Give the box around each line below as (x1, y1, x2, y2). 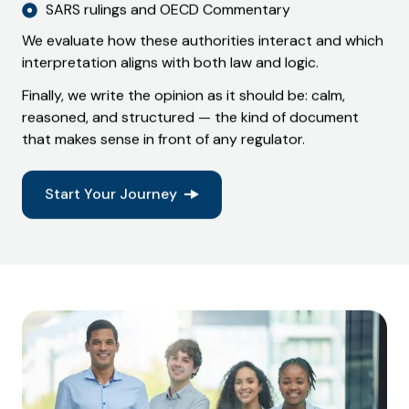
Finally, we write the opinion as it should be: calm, (22, 86, 345, 106)
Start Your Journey (44, 184, 177, 204)
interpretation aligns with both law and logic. (22, 53, 319, 73)
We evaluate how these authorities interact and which (22, 31, 383, 51)
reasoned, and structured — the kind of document (22, 108, 359, 128)
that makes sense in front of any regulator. (22, 130, 305, 150)
